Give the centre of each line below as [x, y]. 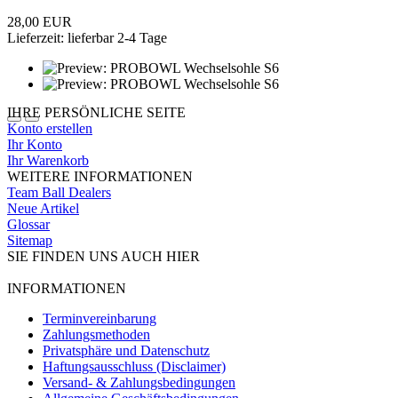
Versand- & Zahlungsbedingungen [139, 383]
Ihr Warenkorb [48, 161]
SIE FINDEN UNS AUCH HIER [103, 257]
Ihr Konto [35, 145]
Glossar [28, 225]
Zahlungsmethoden [96, 335]
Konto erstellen [50, 129]
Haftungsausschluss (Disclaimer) [134, 367]
